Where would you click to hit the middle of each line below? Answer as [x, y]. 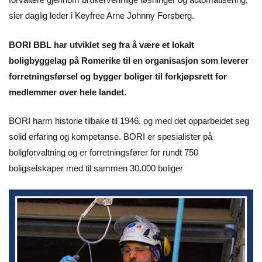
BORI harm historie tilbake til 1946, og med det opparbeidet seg [129, 121]
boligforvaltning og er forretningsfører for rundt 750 [104, 153]
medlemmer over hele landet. [69, 92]
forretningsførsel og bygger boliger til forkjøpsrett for [118, 76]
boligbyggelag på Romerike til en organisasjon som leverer [129, 60]
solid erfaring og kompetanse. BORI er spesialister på [111, 137]
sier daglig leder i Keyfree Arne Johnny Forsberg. [101, 16]
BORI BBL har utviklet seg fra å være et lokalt [101, 44]
